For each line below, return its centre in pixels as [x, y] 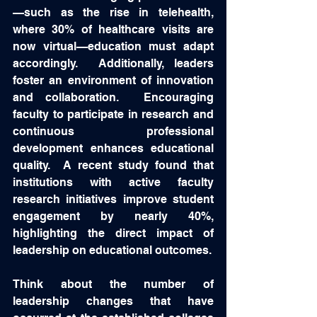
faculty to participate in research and [113, 114]
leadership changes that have [113, 301]
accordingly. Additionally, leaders [113, 63]
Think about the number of [113, 284]
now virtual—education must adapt [113, 46]
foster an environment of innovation [113, 80]
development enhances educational [113, 148]
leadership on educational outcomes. [112, 250]
